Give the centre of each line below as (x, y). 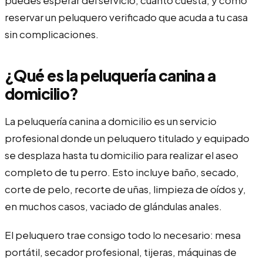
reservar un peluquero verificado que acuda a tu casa (126, 17)
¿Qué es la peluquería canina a (110, 75)
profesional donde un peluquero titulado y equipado (127, 138)
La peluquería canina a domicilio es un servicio (111, 121)
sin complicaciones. (52, 34)
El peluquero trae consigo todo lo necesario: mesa (123, 235)
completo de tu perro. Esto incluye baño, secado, (122, 172)
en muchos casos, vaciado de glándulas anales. (113, 206)
